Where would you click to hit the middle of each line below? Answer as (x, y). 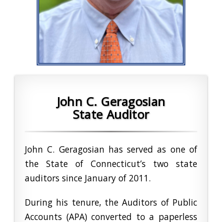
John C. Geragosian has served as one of (111, 149)
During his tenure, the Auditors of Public (111, 202)
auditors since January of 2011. (89, 178)
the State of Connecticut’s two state (111, 164)
